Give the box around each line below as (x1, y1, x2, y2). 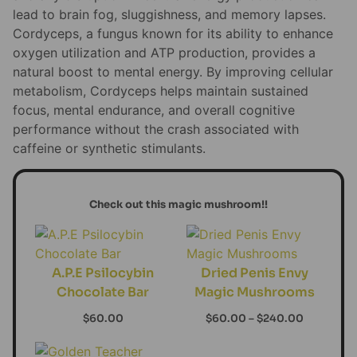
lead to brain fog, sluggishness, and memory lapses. (13, 6, 326, 22)
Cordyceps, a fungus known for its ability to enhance (13, 25, 333, 41)
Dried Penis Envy (200, 265, 308, 282)
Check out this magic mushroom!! (89, 198, 268, 212)
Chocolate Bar (57, 284, 149, 301)
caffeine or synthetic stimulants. (13, 139, 206, 156)
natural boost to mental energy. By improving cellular (13, 63, 333, 80)
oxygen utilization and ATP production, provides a (13, 44, 316, 61)
